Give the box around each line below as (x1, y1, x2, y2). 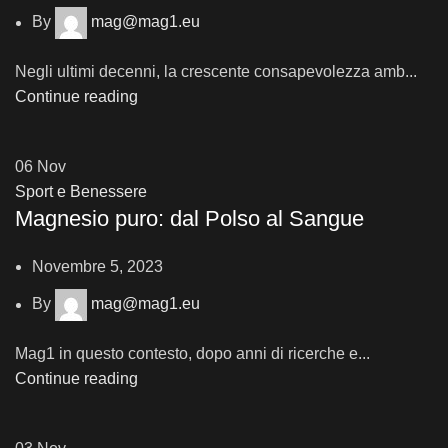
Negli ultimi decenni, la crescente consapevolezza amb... (15, 63, 417, 81)
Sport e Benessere (15, 183, 147, 201)
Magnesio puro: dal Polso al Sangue (15, 206, 364, 232)
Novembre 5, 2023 (32, 258, 163, 276)
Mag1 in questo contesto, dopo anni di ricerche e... (15, 345, 370, 363)
